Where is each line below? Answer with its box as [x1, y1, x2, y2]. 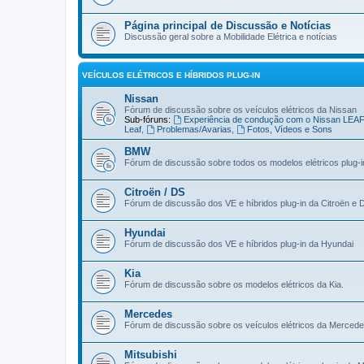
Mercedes [124, 308, 172, 320]
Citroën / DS [124, 186, 185, 198]
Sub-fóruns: [124, 115, 171, 124]
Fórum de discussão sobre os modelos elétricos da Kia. [124, 279, 344, 289]
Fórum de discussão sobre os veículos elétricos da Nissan [124, 105, 357, 115]
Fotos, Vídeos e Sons [246, 124, 332, 134]
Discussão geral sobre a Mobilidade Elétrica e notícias [124, 32, 337, 41]
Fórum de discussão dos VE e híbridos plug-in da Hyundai [124, 239, 353, 249]
